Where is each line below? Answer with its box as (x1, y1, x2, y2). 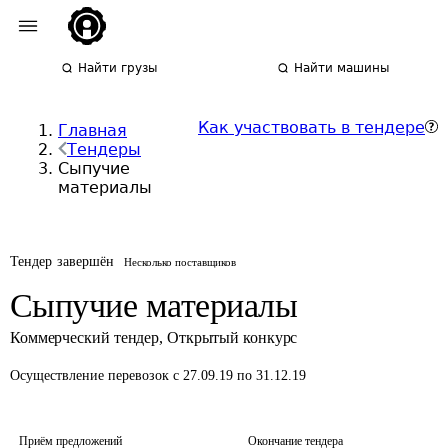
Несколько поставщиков (124, 256, 237, 268)
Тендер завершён (10, 254, 115, 269)
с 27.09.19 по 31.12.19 (173, 368, 306, 383)
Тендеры (67, 140, 141, 159)
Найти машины (294, 61, 390, 75)
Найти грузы (78, 61, 158, 75)
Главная (58, 121, 127, 140)
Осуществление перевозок (10, 368, 173, 383)
